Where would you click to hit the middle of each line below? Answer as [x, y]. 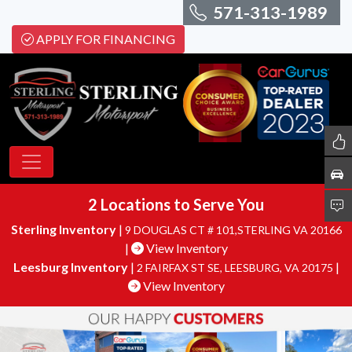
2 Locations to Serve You [176, 204]
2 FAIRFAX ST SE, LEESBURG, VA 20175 [236, 267]
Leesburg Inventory [70, 266]
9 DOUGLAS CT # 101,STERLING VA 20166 [233, 229]
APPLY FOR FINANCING [106, 39]
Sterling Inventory [63, 229]
